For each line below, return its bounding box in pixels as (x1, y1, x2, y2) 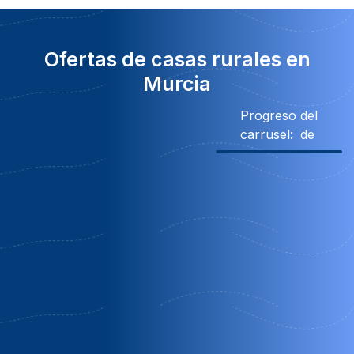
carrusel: (240, 126, 293, 142)
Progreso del (240, 107, 318, 123)
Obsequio (134, 190, 193, 207)
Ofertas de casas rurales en (43, 47, 311, 71)
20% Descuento (217, 190, 314, 207)
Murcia (143, 71, 211, 96)
